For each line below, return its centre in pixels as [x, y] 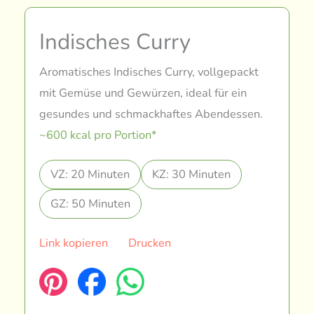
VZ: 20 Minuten [90, 174]
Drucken [149, 243]
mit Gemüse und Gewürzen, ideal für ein [143, 93]
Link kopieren [74, 243]
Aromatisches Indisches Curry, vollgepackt [149, 71]
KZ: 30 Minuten [192, 174]
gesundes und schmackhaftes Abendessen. [151, 114]
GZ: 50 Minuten [91, 203]
